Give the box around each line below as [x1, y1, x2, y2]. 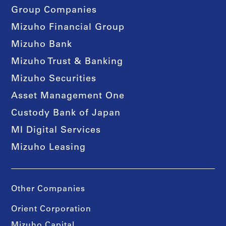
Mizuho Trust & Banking [11, 57, 124, 67]
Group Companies [11, 6, 97, 15]
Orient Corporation [11, 205, 92, 213]
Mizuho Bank [11, 40, 73, 49]
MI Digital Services [11, 126, 101, 135]
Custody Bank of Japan [11, 108, 121, 118]
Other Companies [11, 185, 86, 193]
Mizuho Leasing [11, 143, 86, 152]
